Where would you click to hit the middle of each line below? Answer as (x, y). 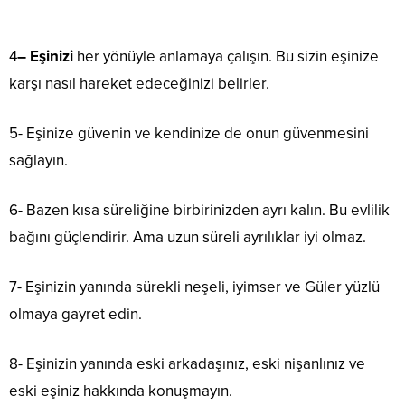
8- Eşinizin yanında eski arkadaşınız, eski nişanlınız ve (187, 364)
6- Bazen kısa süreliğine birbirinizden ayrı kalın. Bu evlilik (199, 211)
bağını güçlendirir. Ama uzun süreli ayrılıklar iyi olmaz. (188, 238)
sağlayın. (38, 161)
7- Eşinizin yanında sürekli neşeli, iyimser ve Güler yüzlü (194, 287)
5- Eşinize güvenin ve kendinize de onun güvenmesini (189, 134)
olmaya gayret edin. (75, 315)
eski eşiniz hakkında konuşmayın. (121, 391)
